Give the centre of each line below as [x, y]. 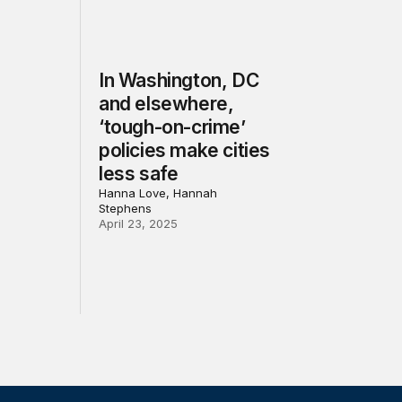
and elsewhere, [166, 103]
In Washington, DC [179, 80]
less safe [139, 173]
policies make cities [185, 150]
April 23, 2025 [139, 223]
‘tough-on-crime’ [172, 127]
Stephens [126, 208]
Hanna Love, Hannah [158, 192]
